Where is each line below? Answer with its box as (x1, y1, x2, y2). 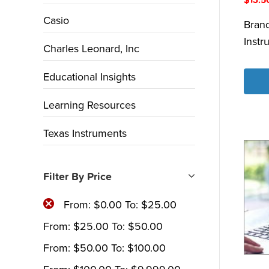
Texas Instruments (43, 127, 127, 140)
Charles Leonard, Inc (43, 42, 139, 55)
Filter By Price (43, 171, 112, 183)
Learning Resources (43, 98, 136, 112)
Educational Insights (43, 70, 136, 83)
